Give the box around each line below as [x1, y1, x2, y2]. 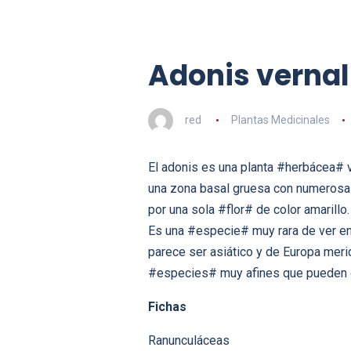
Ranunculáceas [148, 333, 230, 349]
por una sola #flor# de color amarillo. [148, 202, 349, 218]
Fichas [148, 299, 186, 315]
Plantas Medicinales [230, 113, 330, 126]
